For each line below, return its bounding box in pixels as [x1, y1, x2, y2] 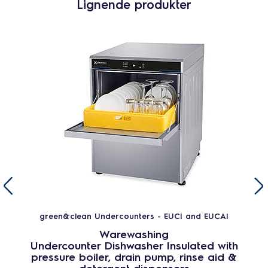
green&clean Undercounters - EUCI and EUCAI [39, 211, 229, 221]
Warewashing [99, 227, 169, 240]
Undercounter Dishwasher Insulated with [30, 238, 238, 252]
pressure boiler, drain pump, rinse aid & [31, 249, 237, 263]
